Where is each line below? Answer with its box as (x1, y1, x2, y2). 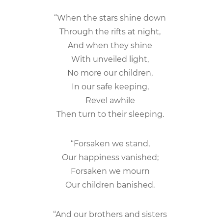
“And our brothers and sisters (53, 209, 167, 219)
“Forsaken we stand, (70, 138, 150, 148)
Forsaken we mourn (70, 166, 150, 176)
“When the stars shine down (54, 13, 166, 23)
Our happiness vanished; (61, 152, 159, 162)
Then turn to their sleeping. (56, 109, 164, 119)
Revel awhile (85, 95, 135, 105)
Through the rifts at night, (59, 27, 161, 36)
